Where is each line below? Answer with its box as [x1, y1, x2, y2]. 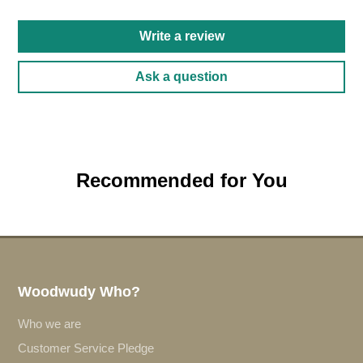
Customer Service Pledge [18, 341, 155, 356]
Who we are [18, 316, 82, 331]
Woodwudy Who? [18, 284, 141, 301]
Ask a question [135, 70, 228, 84]
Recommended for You [75, 169, 288, 192]
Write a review [139, 29, 224, 44]
